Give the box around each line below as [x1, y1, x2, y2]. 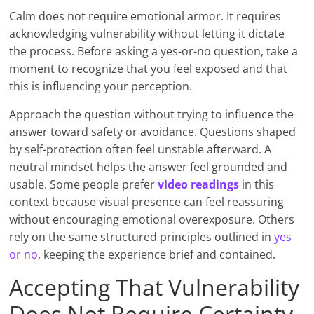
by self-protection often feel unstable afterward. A [9, 142, 272, 158]
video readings [158, 177, 240, 193]
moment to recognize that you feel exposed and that [9, 61, 288, 77]
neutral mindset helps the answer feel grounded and [9, 159, 288, 175]
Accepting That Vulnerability [9, 272, 300, 303]
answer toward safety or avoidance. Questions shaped [9, 124, 296, 140]
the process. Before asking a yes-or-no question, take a [9, 43, 299, 60]
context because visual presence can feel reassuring [9, 194, 285, 210]
